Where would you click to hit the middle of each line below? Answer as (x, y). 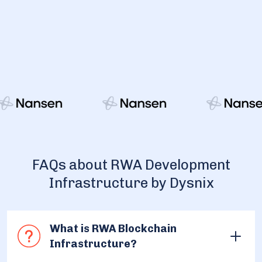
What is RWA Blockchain (113, 228)
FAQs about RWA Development (131, 164)
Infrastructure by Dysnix (131, 182)
